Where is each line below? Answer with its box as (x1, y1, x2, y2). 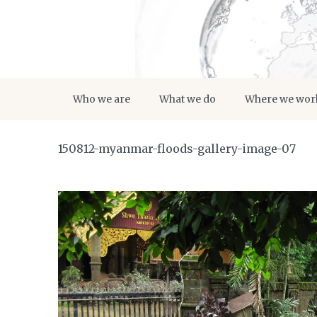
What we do (159, 93, 216, 105)
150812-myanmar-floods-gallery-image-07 (58, 142, 296, 156)
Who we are (73, 93, 130, 105)
